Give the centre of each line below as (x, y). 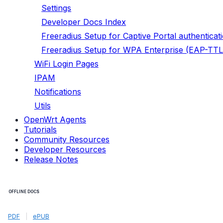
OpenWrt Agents (55, 119)
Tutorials (40, 129)
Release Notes (51, 159)
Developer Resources (65, 149)
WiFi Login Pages (66, 64)
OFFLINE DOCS (24, 191)
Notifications (57, 92)
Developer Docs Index (84, 22)
